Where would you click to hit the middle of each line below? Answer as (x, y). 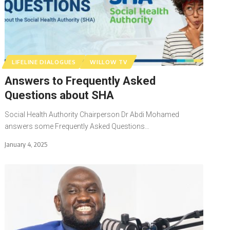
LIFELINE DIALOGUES (44, 62)
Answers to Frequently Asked (80, 81)
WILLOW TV (109, 62)
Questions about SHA (60, 95)
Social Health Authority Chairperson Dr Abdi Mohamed (92, 114)
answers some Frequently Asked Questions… (77, 126)
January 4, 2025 (26, 144)
